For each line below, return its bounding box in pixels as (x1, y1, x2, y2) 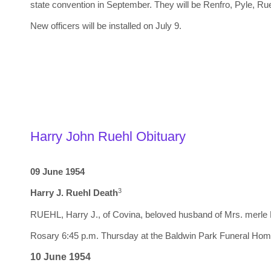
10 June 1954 (30, 252, 91, 263)
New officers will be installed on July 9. (30, 21, 181, 31)
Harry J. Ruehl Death (30, 188, 118, 198)
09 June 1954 (30, 166, 85, 177)
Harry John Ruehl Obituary (30, 128, 186, 144)
